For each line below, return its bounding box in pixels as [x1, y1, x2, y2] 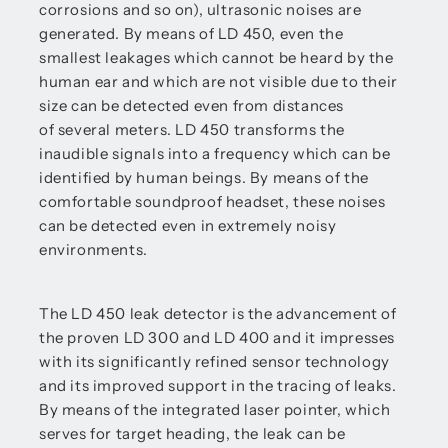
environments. [39, 240, 148, 259]
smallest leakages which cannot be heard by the [39, 48, 394, 67]
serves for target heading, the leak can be [39, 424, 346, 443]
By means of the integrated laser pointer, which [39, 400, 391, 419]
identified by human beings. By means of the [39, 168, 369, 187]
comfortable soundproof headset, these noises [39, 192, 386, 211]
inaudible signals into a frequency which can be [39, 144, 391, 163]
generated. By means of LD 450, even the [39, 24, 344, 43]
